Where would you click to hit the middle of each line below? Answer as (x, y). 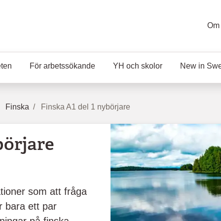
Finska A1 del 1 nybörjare (86, 107)
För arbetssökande (62, 66)
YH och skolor (138, 66)
